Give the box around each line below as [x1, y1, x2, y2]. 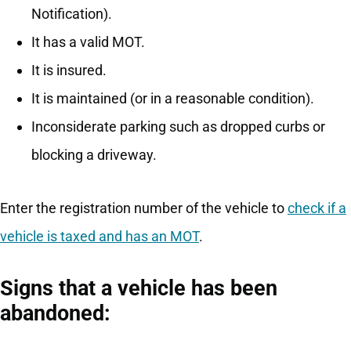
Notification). [31, 5, 112, 23]
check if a [288, 200, 346, 217]
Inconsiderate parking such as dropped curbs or [31, 118, 325, 136]
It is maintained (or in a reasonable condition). [31, 90, 314, 107]
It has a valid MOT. [31, 34, 145, 51]
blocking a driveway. [31, 147, 157, 164]
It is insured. [31, 62, 107, 79]
